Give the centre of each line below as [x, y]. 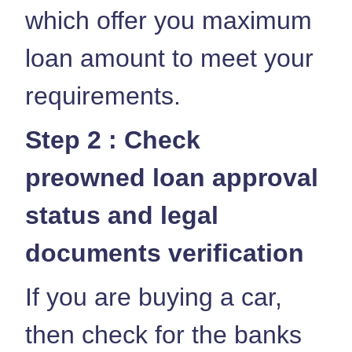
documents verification [165, 253]
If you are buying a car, [154, 297]
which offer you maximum [169, 20]
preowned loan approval [172, 177]
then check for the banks [163, 334]
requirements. [103, 95]
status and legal [122, 215]
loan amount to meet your [169, 58]
